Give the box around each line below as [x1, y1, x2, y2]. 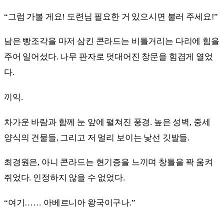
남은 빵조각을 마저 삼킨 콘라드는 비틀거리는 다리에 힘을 [4, 36, 219, 46]
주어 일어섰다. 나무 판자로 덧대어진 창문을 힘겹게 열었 [4, 52, 213, 62]
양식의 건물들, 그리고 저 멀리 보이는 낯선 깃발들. [4, 132, 190, 142]
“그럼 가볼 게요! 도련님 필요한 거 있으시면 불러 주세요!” [4, 11, 218, 21]
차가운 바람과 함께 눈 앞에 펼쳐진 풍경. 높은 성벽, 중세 [4, 117, 210, 127]
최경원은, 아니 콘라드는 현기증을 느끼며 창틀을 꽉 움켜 [4, 157, 213, 167]
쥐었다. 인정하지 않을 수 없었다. [4, 173, 125, 183]
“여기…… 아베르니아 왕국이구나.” [4, 198, 135, 208]
